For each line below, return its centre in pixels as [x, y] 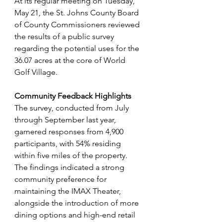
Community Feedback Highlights [73, 96]
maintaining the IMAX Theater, [69, 191]
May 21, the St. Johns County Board [78, 13]
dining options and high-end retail [76, 215]
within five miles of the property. [72, 156]
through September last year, [66, 120]
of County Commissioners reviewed [78, 25]
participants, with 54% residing [69, 144]
